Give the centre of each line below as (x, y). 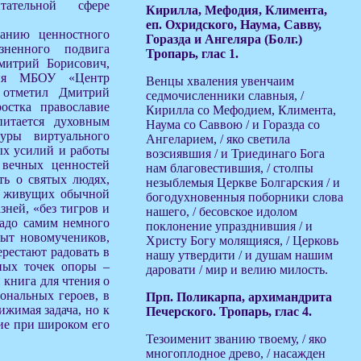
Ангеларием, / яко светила (218, 139)
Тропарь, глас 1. (192, 54)
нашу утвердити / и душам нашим (239, 255)
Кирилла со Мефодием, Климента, (241, 110)
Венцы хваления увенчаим (220, 81)
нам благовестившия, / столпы (230, 168)
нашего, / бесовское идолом (222, 212)
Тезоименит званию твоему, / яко (236, 339)
